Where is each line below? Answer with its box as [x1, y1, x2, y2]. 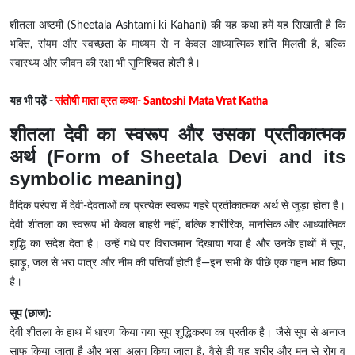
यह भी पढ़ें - [10, 96, 55, 108]
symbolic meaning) [10, 168, 182, 190]
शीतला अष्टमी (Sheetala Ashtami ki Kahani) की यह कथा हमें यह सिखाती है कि [10, 20, 345, 32]
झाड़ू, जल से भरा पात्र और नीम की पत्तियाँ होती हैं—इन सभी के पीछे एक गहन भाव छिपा [10, 258, 345, 269]
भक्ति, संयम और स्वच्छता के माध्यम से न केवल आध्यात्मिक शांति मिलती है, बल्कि [10, 39, 345, 51]
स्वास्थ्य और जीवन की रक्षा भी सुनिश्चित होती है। [10, 58, 200, 70]
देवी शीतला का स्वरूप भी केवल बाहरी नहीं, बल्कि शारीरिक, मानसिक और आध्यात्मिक [10, 219, 345, 231]
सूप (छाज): [10, 308, 52, 320]
